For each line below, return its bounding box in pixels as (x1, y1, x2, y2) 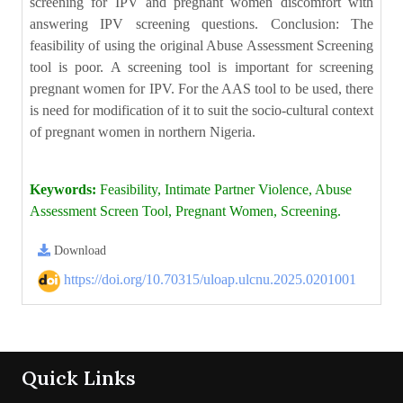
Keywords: (30, 182, 96, 197)
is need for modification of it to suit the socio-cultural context (30, 103, 373, 118)
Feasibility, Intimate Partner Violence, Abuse (96, 182, 352, 197)
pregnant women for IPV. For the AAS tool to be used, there (30, 81, 373, 96)
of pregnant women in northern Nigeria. (30, 124, 255, 139)
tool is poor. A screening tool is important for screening (30, 59, 373, 75)
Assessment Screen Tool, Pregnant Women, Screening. (30, 203, 341, 219)
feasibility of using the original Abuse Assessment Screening (30, 38, 373, 53)
